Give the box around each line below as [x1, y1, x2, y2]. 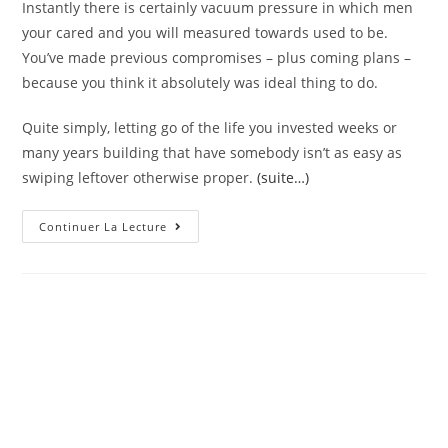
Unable [166, 273, 221, 293]
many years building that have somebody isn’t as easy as [22, 143, 403, 163]
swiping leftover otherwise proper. [22, 168, 258, 188]
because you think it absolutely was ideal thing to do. [22, 73, 379, 93]
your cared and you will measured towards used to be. [22, 23, 389, 43]
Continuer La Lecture [39, 219, 168, 235]
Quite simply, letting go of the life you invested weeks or [22, 118, 398, 138]
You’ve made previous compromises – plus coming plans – [22, 48, 412, 68]
